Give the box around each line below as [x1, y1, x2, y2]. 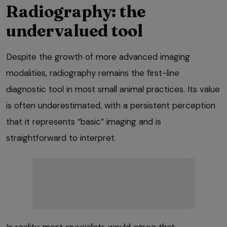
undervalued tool [6, 20, 143, 41]
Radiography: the [6, 1, 145, 21]
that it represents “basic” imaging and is [6, 116, 161, 127]
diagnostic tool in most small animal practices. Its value [6, 83, 220, 95]
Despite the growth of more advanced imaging [6, 51, 190, 62]
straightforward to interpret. [6, 132, 116, 143]
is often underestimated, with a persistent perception [6, 99, 215, 111]
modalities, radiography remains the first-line [6, 67, 179, 79]
